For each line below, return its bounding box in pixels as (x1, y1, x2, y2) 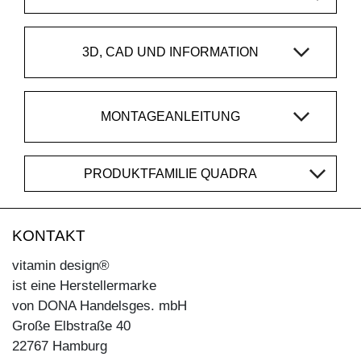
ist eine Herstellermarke (12, 277, 156, 293)
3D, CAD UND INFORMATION (82, 45, 259, 60)
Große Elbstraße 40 (12, 317, 131, 334)
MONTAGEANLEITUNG (101, 110, 240, 124)
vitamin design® (12, 257, 110, 273)
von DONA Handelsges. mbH (12, 297, 187, 313)
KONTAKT (12, 226, 85, 244)
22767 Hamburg (12, 338, 107, 354)
